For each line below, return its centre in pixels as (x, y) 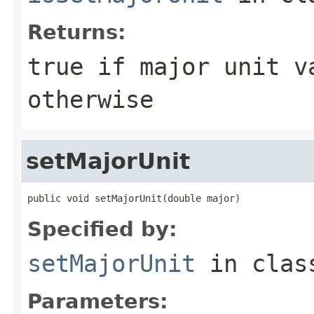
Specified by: (102, 229)
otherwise (90, 99)
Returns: (77, 32)
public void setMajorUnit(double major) (134, 198)
